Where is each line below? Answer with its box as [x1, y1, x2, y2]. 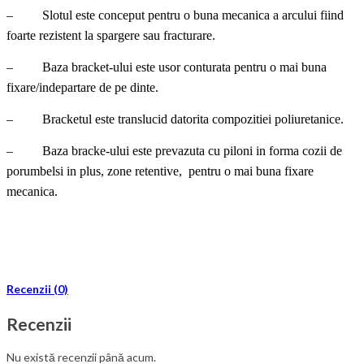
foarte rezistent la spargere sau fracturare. [6, 28, 215, 43]
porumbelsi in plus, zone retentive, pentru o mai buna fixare [6, 164, 314, 179]
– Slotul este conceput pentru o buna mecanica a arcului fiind [6, 8, 344, 23]
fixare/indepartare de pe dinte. [6, 80, 158, 95]
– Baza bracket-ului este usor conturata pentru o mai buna [6, 60, 327, 75]
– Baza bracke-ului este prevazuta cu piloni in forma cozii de [6, 144, 342, 158]
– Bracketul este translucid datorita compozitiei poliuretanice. [6, 112, 344, 127]
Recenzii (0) [6, 281, 68, 296]
